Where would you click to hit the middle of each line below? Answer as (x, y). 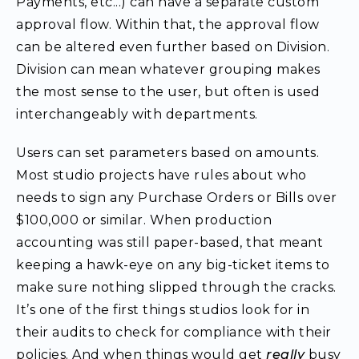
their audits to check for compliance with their (174, 332)
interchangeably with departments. (137, 114)
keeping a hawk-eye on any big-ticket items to (173, 265)
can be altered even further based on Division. (173, 47)
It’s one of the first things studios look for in (163, 310)
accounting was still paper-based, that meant (169, 242)
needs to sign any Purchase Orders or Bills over (177, 198)
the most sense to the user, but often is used (168, 92)
